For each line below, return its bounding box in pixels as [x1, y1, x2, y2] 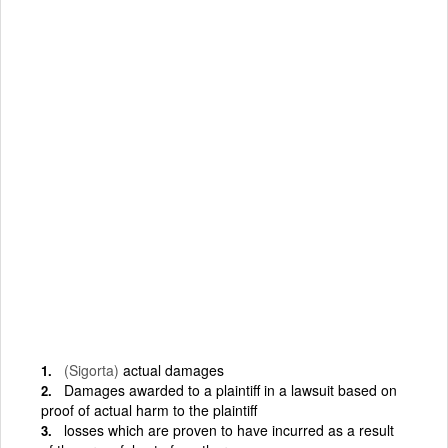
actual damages [123, 359, 224, 380]
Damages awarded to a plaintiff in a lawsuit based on [64, 379, 397, 400]
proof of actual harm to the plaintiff [41, 399, 257, 420]
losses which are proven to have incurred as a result [64, 419, 394, 440]
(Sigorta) [64, 359, 119, 380]
